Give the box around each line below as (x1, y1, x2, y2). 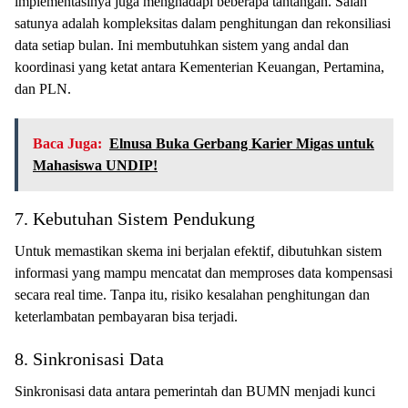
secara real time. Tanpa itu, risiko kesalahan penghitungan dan (15, 287, 370, 302)
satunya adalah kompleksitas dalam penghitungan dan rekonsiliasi (15, 15, 391, 31)
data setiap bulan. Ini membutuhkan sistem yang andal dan (15, 37, 349, 53)
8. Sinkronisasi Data (15, 349, 164, 369)
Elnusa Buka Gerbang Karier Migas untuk (109, 136, 374, 151)
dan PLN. (15, 81, 71, 97)
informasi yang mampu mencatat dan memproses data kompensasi (15, 265, 393, 280)
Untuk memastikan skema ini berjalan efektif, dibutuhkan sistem (15, 243, 382, 259)
